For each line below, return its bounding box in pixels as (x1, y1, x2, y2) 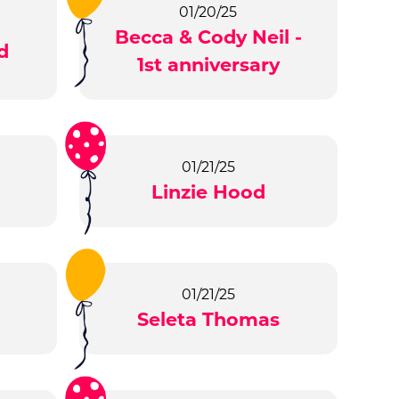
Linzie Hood (151, 181, 265, 204)
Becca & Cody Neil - (114, 26, 302, 49)
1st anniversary (136, 53, 280, 77)
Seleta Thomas (136, 308, 280, 331)
